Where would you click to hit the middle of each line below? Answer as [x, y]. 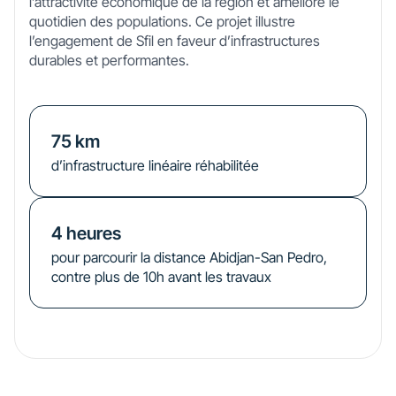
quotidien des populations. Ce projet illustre [162, 21]
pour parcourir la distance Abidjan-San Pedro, [189, 257]
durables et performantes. [109, 60]
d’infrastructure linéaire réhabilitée [155, 165]
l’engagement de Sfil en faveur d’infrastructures [175, 41]
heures [94, 233]
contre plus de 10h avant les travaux [161, 277]
